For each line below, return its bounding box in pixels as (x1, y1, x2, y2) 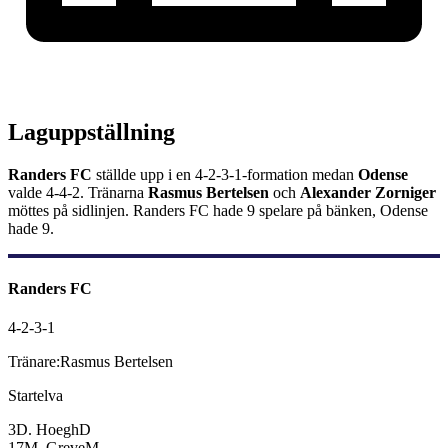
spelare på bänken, (255, 202, 380, 220)
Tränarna (88, 184, 148, 202)
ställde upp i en (92, 166, 195, 184)
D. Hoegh (16, 420, 79, 438)
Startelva (8, 386, 63, 404)
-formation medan (242, 166, 358, 184)
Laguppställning (8, 119, 175, 146)
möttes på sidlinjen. (8, 202, 133, 220)
